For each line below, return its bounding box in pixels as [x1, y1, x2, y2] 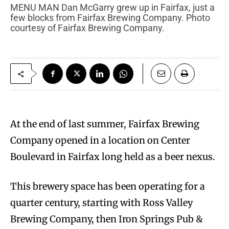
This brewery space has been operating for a [10, 180, 205, 193]
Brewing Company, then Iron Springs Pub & [10, 213, 203, 225]
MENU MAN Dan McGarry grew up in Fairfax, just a [10, 2, 18, 13]
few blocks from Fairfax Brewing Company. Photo [10, 12, 210, 24]
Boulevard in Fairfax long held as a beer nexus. [10, 151, 217, 163]
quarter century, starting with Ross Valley [10, 197, 193, 209]
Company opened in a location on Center [10, 134, 190, 147]
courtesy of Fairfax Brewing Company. [10, 22, 165, 34]
